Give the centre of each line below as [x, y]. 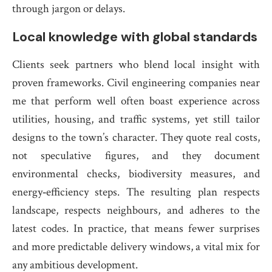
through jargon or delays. [69, 9]
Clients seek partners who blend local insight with [136, 65]
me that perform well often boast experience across [136, 101]
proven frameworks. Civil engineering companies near [136, 83]
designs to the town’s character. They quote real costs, [136, 138]
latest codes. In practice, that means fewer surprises [136, 229]
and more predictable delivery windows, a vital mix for [136, 247]
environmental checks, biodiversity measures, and [136, 174]
